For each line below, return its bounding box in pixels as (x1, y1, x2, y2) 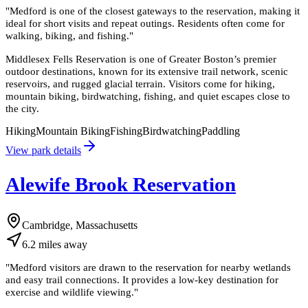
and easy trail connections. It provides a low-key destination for (5, 273, 278, 285)
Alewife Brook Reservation (5, 173, 236, 195)
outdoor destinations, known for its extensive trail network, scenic (5, 65, 288, 77)
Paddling (201, 124, 240, 137)
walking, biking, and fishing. (5, 30, 129, 42)
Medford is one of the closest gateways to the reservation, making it (10, 5, 300, 17)
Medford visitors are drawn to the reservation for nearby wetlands (10, 261, 291, 273)
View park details (5, 144, 81, 156)
